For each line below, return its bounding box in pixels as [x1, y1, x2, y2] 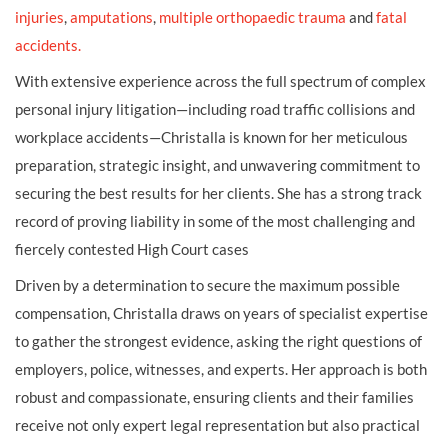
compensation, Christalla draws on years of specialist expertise [15, 303, 428, 322]
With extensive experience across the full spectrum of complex [15, 71, 426, 90]
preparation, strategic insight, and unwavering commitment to [15, 155, 420, 174]
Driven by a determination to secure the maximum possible [15, 275, 400, 294]
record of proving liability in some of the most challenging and [15, 211, 415, 230]
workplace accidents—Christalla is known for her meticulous [15, 127, 408, 146]
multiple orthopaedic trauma [159, 7, 346, 26]
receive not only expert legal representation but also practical [15, 415, 420, 434]
